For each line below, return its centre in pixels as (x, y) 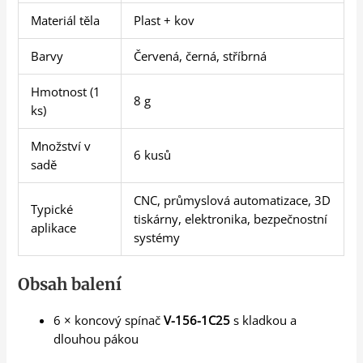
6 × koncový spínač (109, 320)
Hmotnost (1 (66, 92)
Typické (52, 209)
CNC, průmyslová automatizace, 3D (233, 201)
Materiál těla (66, 21)
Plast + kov (164, 21)
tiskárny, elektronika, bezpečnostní (231, 219)
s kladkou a (264, 320)
